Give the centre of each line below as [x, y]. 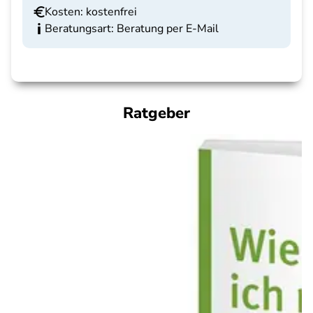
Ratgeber [156, 113]
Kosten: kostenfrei [91, 12]
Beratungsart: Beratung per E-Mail [132, 29]
